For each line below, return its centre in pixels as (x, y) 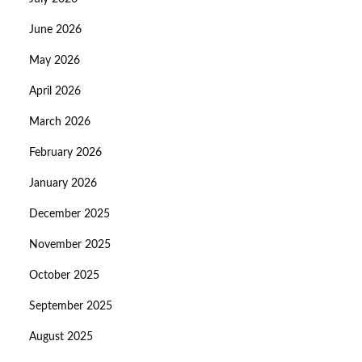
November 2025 (70, 245)
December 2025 (69, 215)
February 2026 (65, 153)
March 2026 (60, 122)
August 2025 (61, 337)
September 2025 (71, 307)
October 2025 (64, 276)
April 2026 (55, 92)
